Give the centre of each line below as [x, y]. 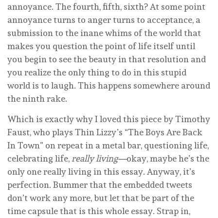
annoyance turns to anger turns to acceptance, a [104, 20]
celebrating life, [39, 159]
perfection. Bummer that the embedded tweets [100, 185]
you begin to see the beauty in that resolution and [107, 59]
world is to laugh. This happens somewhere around [109, 86]
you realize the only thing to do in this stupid [97, 73]
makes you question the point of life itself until [101, 46]
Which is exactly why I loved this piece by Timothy [109, 119]
